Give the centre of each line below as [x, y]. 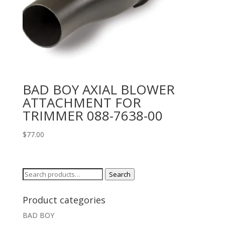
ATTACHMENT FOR [82, 103]
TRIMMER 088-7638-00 [92, 116]
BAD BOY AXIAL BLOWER [98, 90]
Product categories [64, 200]
